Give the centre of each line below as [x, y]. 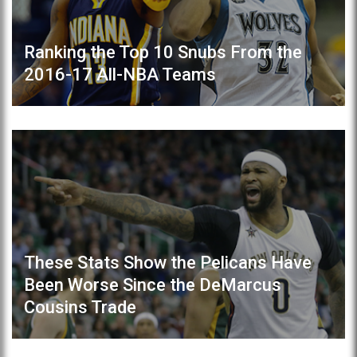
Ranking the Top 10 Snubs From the [163, 53]
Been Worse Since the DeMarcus [153, 284]
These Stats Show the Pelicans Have [168, 262]
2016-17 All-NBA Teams [120, 75]
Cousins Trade [80, 307]
